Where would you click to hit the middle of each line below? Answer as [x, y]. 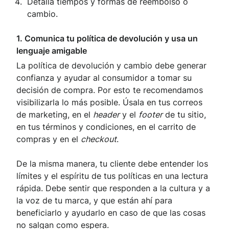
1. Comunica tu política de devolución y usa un [107, 39]
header [106, 115]
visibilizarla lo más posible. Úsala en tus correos [109, 102]
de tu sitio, [184, 115]
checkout [99, 139]
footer [151, 115]
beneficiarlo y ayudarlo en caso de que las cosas [111, 213]
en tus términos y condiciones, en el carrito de [106, 127]
